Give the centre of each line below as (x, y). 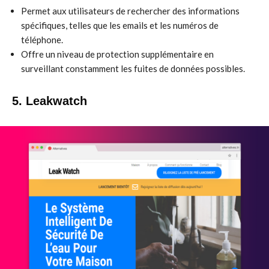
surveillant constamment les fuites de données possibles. (133, 68)
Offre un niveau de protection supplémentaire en (117, 54)
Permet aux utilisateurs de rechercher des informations (130, 11)
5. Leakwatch (50, 101)
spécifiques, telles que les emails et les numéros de (120, 25)
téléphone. (42, 40)
